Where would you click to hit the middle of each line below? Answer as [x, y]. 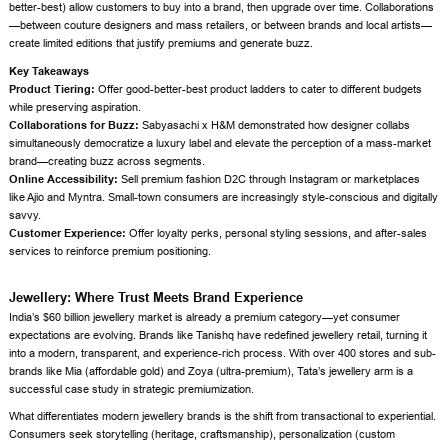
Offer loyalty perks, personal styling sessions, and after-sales [277, 232]
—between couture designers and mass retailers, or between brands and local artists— [221, 25]
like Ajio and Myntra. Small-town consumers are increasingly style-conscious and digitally [224, 196]
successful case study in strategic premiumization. [132, 388]
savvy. [25, 214]
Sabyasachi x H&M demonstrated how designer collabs [275, 124]
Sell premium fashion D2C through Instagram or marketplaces [269, 178]
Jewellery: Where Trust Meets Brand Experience [156, 297]
